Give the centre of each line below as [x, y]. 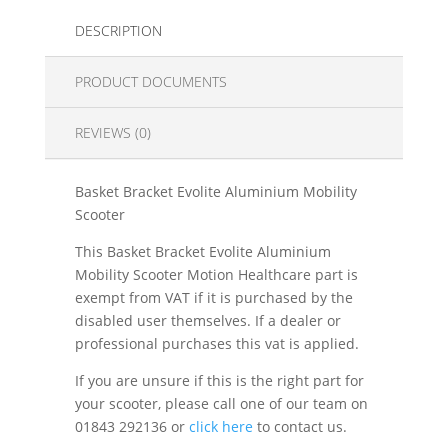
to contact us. [299, 426]
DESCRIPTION [118, 30]
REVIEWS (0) [112, 132]
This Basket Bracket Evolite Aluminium [202, 251]
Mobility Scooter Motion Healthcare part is [216, 274]
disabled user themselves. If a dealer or [207, 320]
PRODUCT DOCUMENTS [150, 81]
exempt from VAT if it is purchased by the [213, 297]
